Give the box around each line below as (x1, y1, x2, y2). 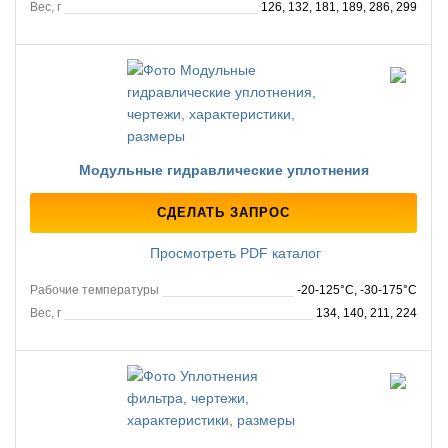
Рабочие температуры (30, 283, 159, 298)
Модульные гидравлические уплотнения (78, 161, 369, 178)
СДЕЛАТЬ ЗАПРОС (157, 204, 290, 220)
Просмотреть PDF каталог (146, 244, 321, 261)
